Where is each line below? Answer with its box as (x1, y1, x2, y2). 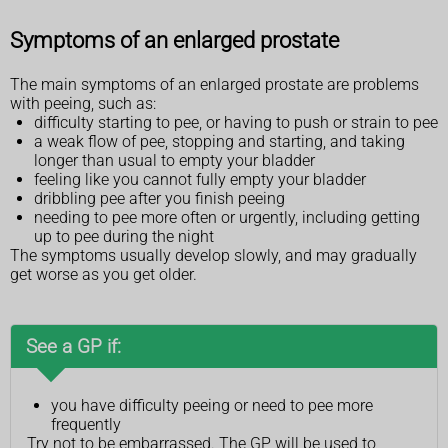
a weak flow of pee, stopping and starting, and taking (34, 132, 405, 152)
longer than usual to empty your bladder (34, 151, 315, 171)
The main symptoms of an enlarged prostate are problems (10, 75, 419, 95)
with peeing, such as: (10, 94, 156, 114)
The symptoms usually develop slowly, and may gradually (10, 246, 417, 266)
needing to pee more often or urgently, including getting (34, 208, 420, 228)
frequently (51, 415, 121, 435)
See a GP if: (26, 335, 121, 359)
